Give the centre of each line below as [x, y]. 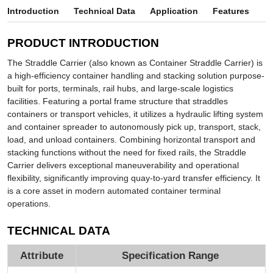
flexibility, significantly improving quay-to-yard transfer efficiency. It [133, 178]
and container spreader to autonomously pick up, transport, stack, [134, 127]
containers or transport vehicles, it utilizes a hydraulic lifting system [135, 114]
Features [231, 11]
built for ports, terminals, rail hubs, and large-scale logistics [120, 89]
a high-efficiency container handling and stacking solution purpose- [136, 76]
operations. [29, 204]
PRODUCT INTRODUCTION [83, 43]
